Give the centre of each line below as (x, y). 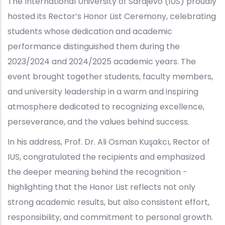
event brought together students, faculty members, (110, 76)
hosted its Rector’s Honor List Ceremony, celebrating (112, 16)
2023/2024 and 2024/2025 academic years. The (102, 61)
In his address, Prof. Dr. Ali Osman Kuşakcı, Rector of (109, 142)
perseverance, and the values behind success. (98, 122)
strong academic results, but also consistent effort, (108, 202)
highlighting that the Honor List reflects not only (101, 187)
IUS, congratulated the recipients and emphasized (106, 157)
